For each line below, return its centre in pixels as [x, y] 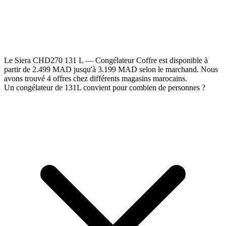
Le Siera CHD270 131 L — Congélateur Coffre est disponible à [106, 60]
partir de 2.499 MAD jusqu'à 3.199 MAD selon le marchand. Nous [111, 69]
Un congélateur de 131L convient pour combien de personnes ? [105, 87]
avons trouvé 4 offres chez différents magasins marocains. [96, 78]
